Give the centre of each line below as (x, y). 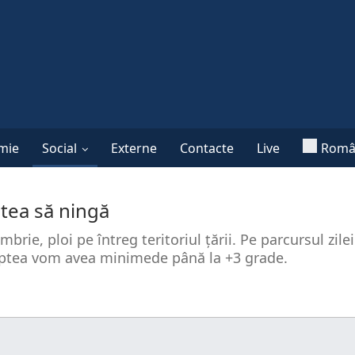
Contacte (207, 148)
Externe (134, 148)
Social (59, 148)
